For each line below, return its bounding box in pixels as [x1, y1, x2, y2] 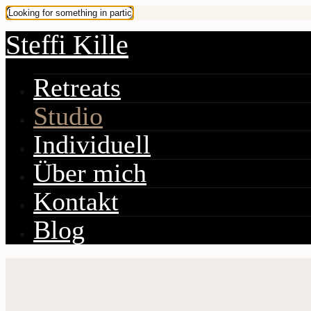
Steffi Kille [6, 29, 128, 60]
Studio [33, 101, 103, 131]
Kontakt [33, 187, 119, 216]
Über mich [33, 158, 146, 187]
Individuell [33, 130, 151, 159]
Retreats [33, 73, 121, 102]
